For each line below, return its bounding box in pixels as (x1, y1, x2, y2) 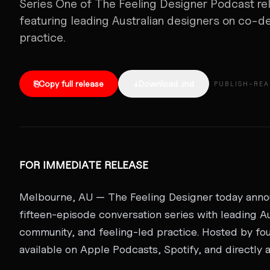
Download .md (139, 78, 194, 89)
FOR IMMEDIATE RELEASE (19, 158, 148, 171)
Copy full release (39, 78, 104, 89)
